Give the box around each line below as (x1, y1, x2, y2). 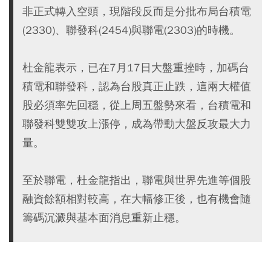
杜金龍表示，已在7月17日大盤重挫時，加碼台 (22, 60, 249, 75)
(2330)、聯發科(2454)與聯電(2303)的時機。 (22, 23, 240, 38)
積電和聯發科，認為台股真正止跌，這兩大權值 (22, 79, 251, 94)
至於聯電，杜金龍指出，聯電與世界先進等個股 (22, 173, 251, 188)
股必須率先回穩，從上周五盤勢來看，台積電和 (22, 98, 251, 113)
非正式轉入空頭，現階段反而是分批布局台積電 (22, 4, 251, 19)
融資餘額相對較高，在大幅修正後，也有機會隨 (22, 192, 251, 206)
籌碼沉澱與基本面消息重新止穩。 (22, 211, 186, 225)
